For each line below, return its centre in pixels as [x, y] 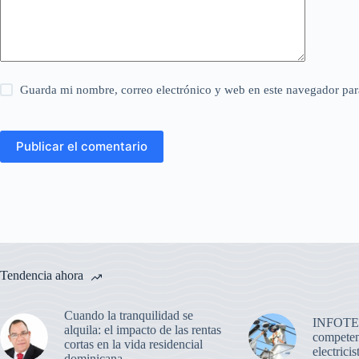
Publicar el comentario [82, 147]
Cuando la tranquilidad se [129, 315]
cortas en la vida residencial [133, 344]
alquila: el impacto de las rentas [143, 329]
